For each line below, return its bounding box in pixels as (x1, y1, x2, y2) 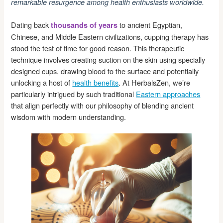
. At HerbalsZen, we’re (118, 77, 191, 88)
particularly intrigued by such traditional (11, 88, 136, 99)
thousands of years (51, 19, 118, 30)
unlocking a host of (11, 77, 73, 88)
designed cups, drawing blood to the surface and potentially (11, 65, 199, 76)
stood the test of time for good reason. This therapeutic (11, 42, 185, 53)
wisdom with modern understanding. (11, 111, 126, 122)
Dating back (11, 19, 51, 30)
